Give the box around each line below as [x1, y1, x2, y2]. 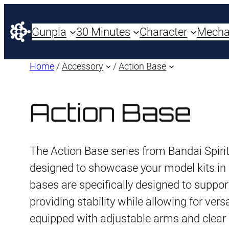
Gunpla [32, 25, 66, 38]
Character [140, 25, 188, 38]
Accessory [62, 61, 103, 72]
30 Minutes [76, 25, 130, 38]
